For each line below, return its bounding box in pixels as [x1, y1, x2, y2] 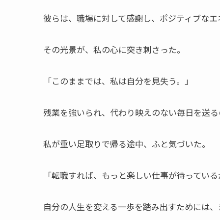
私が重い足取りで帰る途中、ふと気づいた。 [43, 137, 210, 150]
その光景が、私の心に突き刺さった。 [43, 43, 185, 56]
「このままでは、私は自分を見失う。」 [43, 75, 193, 87]
